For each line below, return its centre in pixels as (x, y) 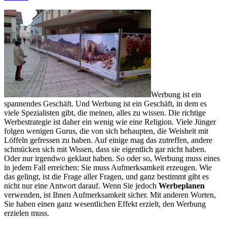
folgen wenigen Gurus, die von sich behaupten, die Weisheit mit (106, 131)
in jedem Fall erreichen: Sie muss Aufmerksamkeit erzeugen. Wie (108, 167)
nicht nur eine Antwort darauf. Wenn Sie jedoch (81, 185)
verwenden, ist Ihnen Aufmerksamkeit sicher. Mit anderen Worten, (110, 195)
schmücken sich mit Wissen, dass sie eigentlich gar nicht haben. (105, 149)
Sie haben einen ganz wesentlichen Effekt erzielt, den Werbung (105, 204)
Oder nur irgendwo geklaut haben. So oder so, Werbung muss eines (112, 158)
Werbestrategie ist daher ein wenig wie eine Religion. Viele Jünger (110, 122)
